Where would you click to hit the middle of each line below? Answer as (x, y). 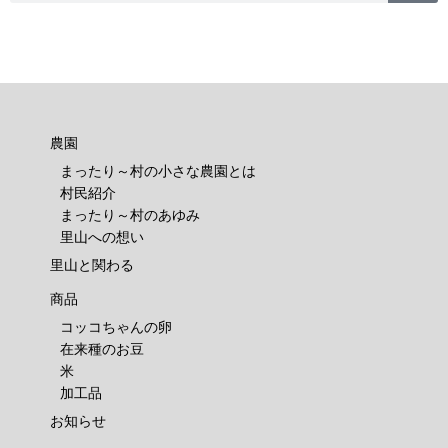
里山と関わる (91, 265)
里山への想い (101, 237)
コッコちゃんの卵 (115, 327)
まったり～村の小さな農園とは (157, 171)
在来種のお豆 (101, 349)
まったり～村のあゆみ (129, 215)
